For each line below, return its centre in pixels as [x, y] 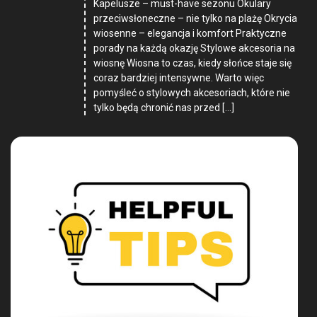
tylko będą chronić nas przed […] [164, 108]
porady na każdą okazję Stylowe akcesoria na [195, 48]
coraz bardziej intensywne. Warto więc [179, 78]
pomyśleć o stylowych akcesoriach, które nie [192, 93]
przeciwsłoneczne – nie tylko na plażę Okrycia [196, 19]
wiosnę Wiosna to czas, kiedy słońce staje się [193, 63]
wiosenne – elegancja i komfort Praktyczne [190, 34]
